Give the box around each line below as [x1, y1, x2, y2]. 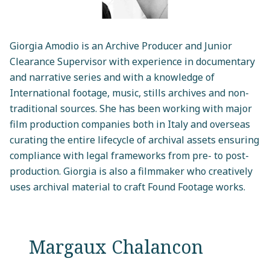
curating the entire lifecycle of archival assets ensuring [10, 133, 259, 146]
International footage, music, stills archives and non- [10, 86, 249, 99]
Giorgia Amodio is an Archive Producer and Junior [10, 39, 232, 52]
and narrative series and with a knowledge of [10, 70, 215, 84]
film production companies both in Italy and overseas [10, 117, 250, 131]
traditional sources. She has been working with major [10, 101, 252, 115]
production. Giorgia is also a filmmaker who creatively [10, 164, 253, 178]
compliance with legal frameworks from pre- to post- [10, 148, 249, 162]
